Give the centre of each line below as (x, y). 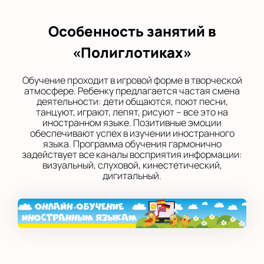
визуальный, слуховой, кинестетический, (132, 165)
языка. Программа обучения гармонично (132, 144)
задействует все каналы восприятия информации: (132, 154)
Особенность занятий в (132, 31)
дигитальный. (132, 176)
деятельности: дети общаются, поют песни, (132, 101)
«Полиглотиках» (132, 52)
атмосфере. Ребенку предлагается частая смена (132, 91)
